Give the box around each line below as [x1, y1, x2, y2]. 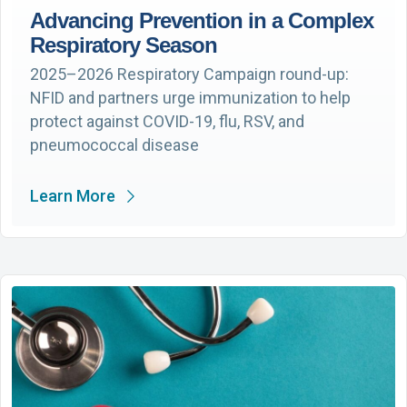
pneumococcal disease [30, 134, 199, 154]
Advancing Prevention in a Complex [30, 7, 373, 33]
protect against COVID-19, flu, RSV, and [30, 111, 304, 131]
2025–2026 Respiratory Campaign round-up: [30, 64, 349, 84]
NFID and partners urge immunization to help [30, 87, 351, 107]
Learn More [30, 185, 115, 205]
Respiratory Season [30, 32, 217, 57]
